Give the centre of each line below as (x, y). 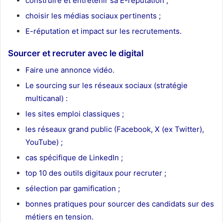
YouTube (41, 142)
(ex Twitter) (181, 129)
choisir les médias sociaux (72, 16)
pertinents (137, 16)
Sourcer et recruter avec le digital (76, 54)
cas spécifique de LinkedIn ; (74, 157)
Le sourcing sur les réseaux (74, 85)
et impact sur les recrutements (125, 31)
